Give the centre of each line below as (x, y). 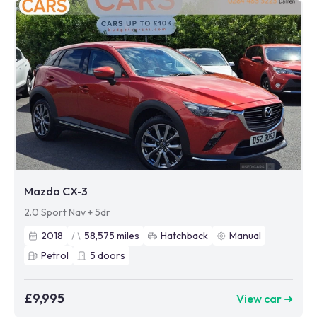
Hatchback (184, 236)
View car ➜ (265, 298)
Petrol (55, 255)
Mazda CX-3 (56, 191)
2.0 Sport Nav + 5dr (67, 212)
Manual (245, 236)
